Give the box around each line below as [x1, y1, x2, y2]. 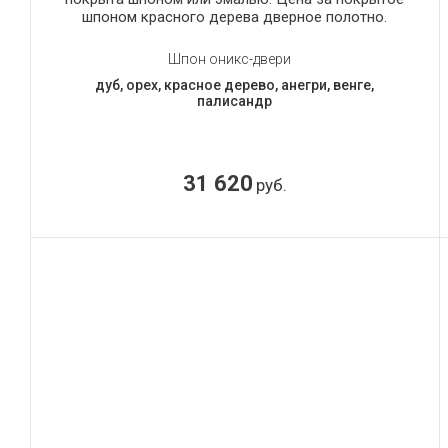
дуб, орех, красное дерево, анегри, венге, [95, 76, 375, 93]
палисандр [197, 92, 273, 109]
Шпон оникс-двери [168, 50, 292, 67]
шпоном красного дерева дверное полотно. [82, 7, 388, 26]
